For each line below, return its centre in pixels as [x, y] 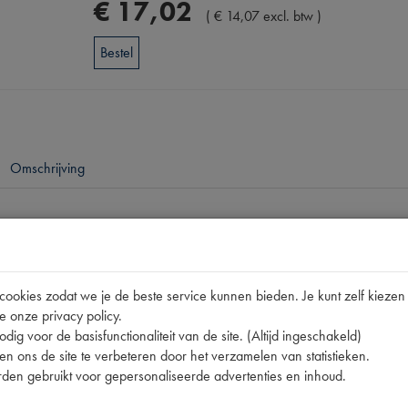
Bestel [117, 52]
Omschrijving [47, 168]
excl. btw [289, 15]
